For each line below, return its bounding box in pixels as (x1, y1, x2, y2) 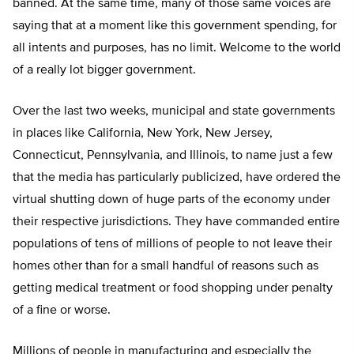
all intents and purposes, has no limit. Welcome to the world (13, 42, 341, 55)
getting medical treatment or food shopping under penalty (13, 282, 333, 296)
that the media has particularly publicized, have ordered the (13, 171, 341, 185)
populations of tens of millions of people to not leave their (13, 238, 332, 251)
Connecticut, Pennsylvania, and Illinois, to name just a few (13, 149, 333, 163)
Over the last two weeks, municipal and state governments (13, 105, 335, 119)
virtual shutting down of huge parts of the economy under (13, 194, 330, 207)
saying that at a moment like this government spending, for (13, 20, 337, 33)
